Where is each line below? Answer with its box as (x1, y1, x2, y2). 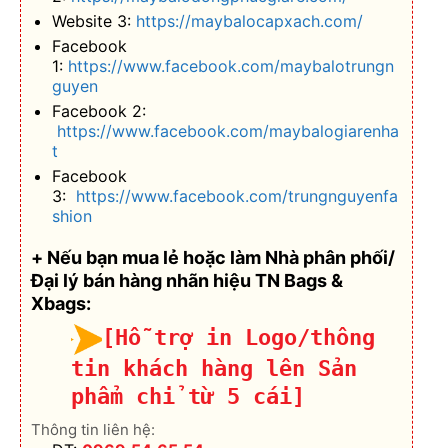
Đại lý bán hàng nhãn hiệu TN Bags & (31, 269, 343, 291)
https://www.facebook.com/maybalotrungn (67, 56, 394, 77)
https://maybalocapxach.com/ (135, 11, 363, 32)
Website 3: (51, 11, 136, 32)
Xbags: (31, 292, 91, 314)
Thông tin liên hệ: (31, 420, 155, 440)
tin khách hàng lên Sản (71, 356, 357, 382)
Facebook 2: (51, 101, 146, 122)
